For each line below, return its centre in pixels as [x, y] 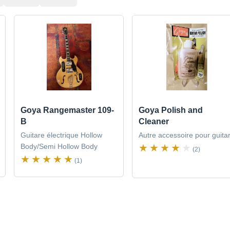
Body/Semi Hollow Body [59, 147]
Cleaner [154, 122]
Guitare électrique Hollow [62, 135]
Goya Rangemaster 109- [68, 110]
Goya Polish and [170, 110]
